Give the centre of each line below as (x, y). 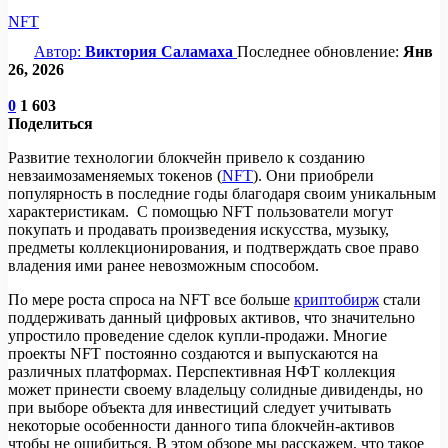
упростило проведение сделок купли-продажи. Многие (197, 335)
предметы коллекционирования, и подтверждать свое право (213, 247)
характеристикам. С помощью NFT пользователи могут (200, 211)
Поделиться (50, 123)
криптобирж (336, 299)
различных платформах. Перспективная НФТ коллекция (201, 371)
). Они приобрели (313, 175)
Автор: (59, 51)
